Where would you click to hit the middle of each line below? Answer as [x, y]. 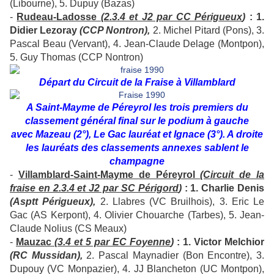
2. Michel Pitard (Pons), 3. [207, 31]
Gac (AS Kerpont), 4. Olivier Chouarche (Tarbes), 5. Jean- [137, 215]
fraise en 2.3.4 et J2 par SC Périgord [94, 188]
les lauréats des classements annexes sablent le [137, 148]
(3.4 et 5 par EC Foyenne [113, 242]
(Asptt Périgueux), [53, 202]
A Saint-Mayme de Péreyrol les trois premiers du [137, 108]
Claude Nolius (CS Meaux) [68, 229]
